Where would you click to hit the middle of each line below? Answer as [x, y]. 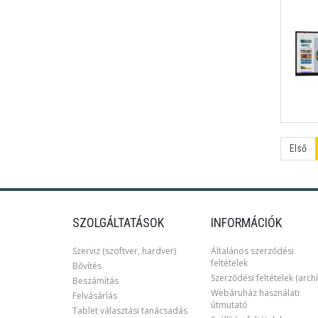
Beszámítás [95, 281]
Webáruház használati [255, 293]
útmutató [229, 305]
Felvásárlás [95, 296]
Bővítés [87, 266]
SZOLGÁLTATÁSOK [118, 223]
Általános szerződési [252, 251]
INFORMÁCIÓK [246, 223]
